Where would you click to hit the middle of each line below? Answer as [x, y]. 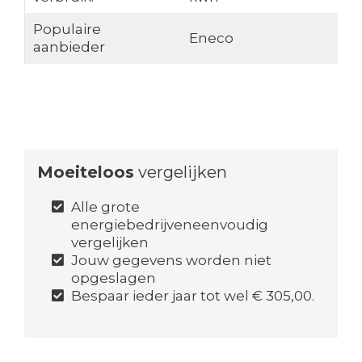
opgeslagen [114, 278]
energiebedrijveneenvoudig [170, 224]
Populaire [67, 29]
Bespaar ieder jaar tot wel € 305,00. [193, 295]
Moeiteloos [85, 172]
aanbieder [69, 46]
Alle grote [106, 206]
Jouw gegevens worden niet [172, 260]
